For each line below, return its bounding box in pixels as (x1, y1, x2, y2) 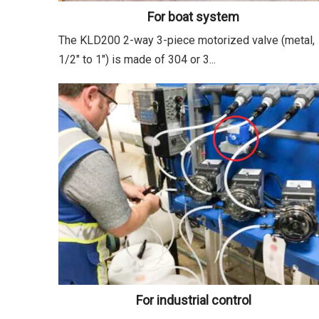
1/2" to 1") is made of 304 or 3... (58, 52, 216, 66)
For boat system (147, 9, 240, 24)
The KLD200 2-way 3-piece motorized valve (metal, (58, 33, 315, 47)
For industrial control (135, 293, 251, 308)
